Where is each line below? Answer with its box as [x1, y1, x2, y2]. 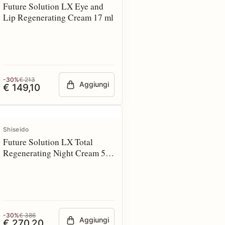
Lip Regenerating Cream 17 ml [3, 12, 114, 23]
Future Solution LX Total [3, 136, 93, 148]
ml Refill [3, 158, 34, 170]
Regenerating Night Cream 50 [3, 147, 110, 159]
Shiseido [3, 126, 29, 133]
